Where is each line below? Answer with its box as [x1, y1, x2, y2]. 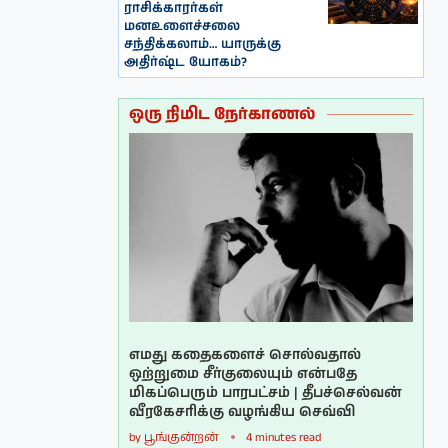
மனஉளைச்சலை [124, 16, 241, 36]
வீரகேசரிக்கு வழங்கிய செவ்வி [129, 402, 356, 423]
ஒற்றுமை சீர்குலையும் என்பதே [129, 364, 358, 385]
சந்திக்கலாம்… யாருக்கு [124, 34, 282, 54]
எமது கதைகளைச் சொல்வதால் [129, 345, 362, 366]
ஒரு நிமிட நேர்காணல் [129, 102, 316, 126]
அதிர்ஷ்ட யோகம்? [124, 52, 248, 72]
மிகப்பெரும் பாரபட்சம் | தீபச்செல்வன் [129, 383, 403, 404]
